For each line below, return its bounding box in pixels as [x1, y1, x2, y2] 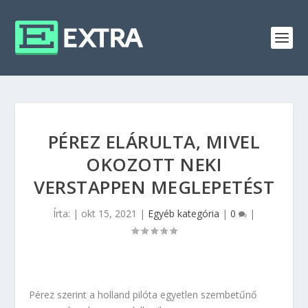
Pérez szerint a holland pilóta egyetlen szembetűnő [29, 288, 257, 301]
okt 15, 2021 [81, 207, 137, 220]
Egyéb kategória [148, 207, 219, 220]
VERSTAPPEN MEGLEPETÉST [34, 175, 274, 199]
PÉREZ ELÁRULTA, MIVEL [47, 129, 261, 154]
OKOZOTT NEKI [86, 152, 222, 177]
